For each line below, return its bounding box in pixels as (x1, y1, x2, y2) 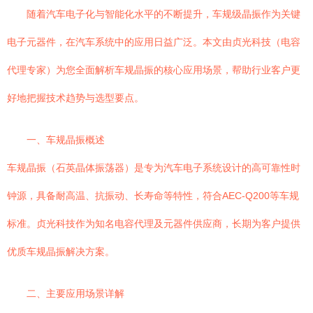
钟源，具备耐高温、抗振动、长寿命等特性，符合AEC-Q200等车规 (7, 190, 299, 201)
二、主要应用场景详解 (27, 288, 124, 299)
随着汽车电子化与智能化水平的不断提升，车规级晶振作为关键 (27, 8, 300, 20)
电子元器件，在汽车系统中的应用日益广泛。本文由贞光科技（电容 (7, 36, 300, 48)
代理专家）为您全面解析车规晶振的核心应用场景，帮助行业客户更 (7, 64, 300, 75)
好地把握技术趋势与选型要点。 (7, 92, 144, 103)
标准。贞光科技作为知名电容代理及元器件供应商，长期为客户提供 (7, 218, 300, 229)
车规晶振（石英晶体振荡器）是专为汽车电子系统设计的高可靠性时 (7, 162, 300, 173)
